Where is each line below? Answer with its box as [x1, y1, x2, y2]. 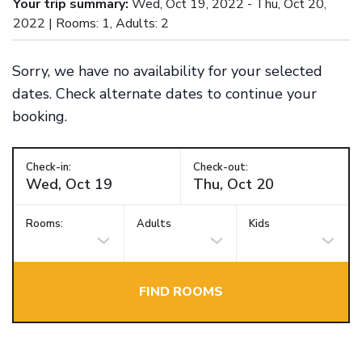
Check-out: [193, 159, 248, 175]
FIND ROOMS [139, 282, 223, 301]
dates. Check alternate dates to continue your [12, 83, 317, 103]
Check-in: [26, 159, 71, 175]
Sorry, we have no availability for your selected [12, 61, 322, 81]
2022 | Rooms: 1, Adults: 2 [13, 14, 169, 32]
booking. [12, 106, 67, 126]
